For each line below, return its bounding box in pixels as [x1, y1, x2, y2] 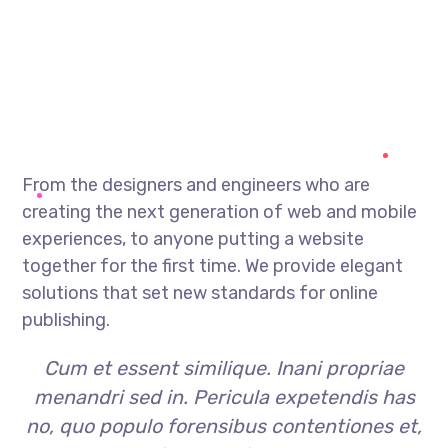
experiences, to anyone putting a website [22, 228, 365, 250]
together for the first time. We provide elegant [22, 255, 404, 277]
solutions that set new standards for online [22, 282, 379, 304]
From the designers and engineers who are [22, 174, 371, 196]
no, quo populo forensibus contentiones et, [26, 414, 422, 438]
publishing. [22, 309, 111, 331]
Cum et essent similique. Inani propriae [44, 356, 404, 380]
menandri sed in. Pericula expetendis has [33, 385, 415, 409]
